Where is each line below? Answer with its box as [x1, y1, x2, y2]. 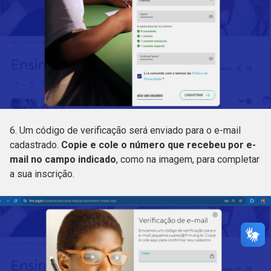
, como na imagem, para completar [116, 153, 260, 165]
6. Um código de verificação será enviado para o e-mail [10, 124, 241, 136]
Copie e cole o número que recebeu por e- [61, 139, 256, 151]
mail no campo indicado [10, 153, 116, 165]
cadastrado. [10, 139, 61, 151]
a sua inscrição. [10, 168, 79, 180]
